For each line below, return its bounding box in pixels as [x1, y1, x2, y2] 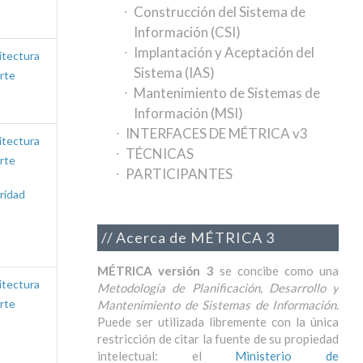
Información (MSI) [134, 105, 244, 122]
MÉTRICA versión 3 [97, 263, 214, 278]
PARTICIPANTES [126, 165, 233, 182]
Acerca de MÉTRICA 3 [116, 228, 275, 246]
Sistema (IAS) [134, 64, 216, 81]
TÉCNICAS [126, 145, 194, 162]
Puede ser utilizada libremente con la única [97, 314, 339, 329]
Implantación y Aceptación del [134, 44, 315, 61]
